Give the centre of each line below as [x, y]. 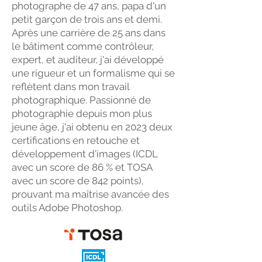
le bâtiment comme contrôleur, [83, 46]
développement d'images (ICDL [85, 154]
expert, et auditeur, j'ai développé [88, 60]
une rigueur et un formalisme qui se [93, 73]
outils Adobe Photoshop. [67, 208]
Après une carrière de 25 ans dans [89, 33]
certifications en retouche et [76, 140]
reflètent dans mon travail [70, 87]
